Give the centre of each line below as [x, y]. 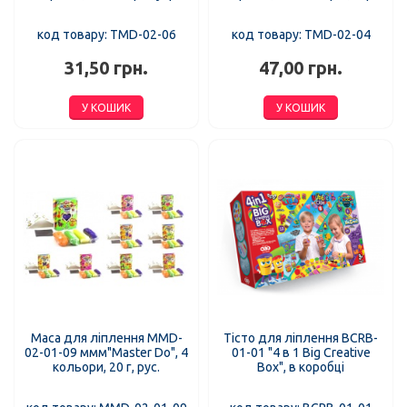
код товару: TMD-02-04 [301, 34]
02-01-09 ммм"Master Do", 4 [106, 353]
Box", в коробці [301, 367]
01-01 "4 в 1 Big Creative [301, 353]
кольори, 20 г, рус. [106, 367]
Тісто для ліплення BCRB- [301, 338]
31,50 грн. [106, 68]
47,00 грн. [301, 68]
